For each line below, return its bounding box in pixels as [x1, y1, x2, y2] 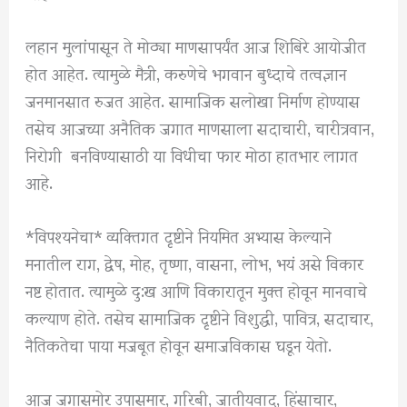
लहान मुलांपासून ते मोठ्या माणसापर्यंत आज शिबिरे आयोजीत [25, 21, 367, 70]
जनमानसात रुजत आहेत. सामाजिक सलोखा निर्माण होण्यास [25, 75, 361, 124]
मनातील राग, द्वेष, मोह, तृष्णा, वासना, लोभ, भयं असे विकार [25, 238, 364, 287]
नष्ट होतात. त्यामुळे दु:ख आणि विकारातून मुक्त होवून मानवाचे [25, 265, 368, 314]
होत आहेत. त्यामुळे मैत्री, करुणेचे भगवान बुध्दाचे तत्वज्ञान [25, 48, 348, 97]
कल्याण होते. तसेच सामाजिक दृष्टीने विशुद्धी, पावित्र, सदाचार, [25, 293, 374, 342]
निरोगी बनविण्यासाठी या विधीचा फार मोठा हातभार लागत [25, 130, 359, 179]
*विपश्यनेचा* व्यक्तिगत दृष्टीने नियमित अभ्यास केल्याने [25, 211, 333, 260]
